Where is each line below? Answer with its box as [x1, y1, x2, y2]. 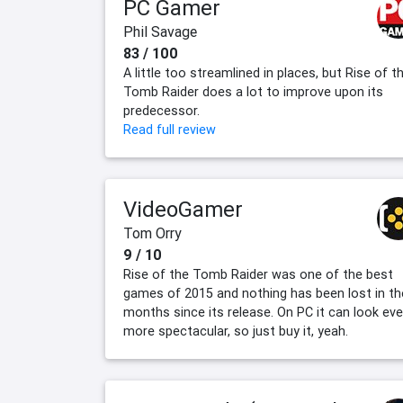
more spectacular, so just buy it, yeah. [123, 323, 348, 340]
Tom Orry [123, 224, 182, 243]
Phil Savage [123, 22, 197, 41]
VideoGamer [123, 196, 243, 223]
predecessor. [123, 103, 200, 120]
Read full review [123, 121, 216, 139]
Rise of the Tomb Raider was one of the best [123, 266, 393, 283]
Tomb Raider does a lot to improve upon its [123, 84, 383, 101]
